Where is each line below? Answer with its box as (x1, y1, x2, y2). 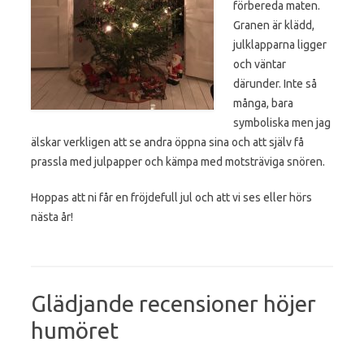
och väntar (233, 57, 286, 71)
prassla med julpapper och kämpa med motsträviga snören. (31, 154, 325, 168)
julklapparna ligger (233, 37, 327, 51)
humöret (31, 317, 119, 343)
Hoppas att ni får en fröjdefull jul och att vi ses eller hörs (31, 190, 312, 204)
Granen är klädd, (233, 18, 314, 32)
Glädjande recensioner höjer (31, 290, 316, 316)
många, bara (233, 96, 293, 110)
